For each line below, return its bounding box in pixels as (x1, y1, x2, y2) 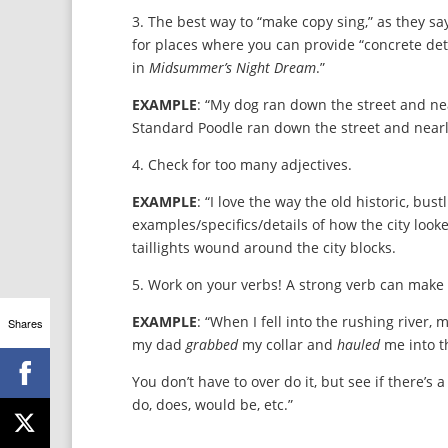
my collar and (238, 335, 337, 354)
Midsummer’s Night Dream (149, 58, 316, 77)
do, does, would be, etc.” (132, 395, 293, 414)
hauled (337, 335, 380, 354)
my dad (132, 335, 186, 354)
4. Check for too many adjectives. (132, 155, 352, 174)
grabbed (186, 335, 238, 354)
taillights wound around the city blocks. (132, 238, 396, 257)
